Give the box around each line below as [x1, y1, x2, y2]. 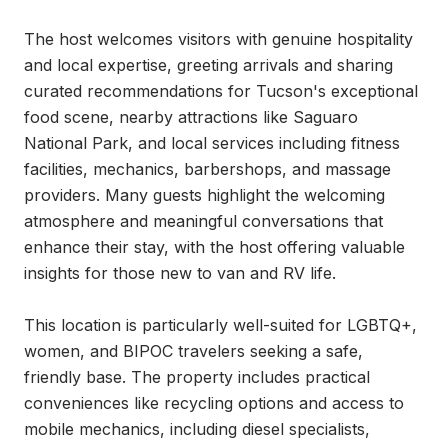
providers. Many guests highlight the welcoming [24, 185, 385, 205]
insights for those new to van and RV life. [24, 263, 336, 283]
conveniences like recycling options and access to [24, 393, 404, 413]
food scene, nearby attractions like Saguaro [24, 107, 358, 127]
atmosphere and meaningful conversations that [24, 211, 383, 231]
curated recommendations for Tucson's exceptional [24, 81, 418, 101]
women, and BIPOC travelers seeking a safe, [24, 341, 363, 361]
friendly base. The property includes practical [24, 367, 370, 387]
